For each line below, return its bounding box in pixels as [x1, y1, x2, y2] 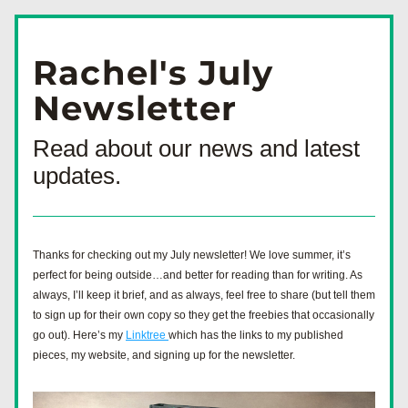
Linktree [126, 329, 168, 342]
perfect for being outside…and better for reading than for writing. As [33, 269, 362, 281]
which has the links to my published [168, 329, 343, 342]
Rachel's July [33, 52, 274, 93]
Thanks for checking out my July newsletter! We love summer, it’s [33, 249, 351, 261]
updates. [33, 162, 121, 189]
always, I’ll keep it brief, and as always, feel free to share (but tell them [33, 289, 375, 301]
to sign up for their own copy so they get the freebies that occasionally [33, 309, 374, 321]
